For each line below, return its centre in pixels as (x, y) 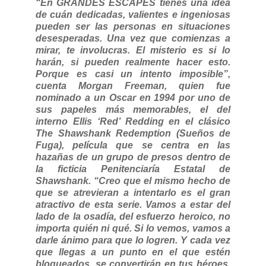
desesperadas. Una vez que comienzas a (133, 38)
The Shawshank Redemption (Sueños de (133, 133)
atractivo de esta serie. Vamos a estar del (133, 204)
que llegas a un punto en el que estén (133, 252)
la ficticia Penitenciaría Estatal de (133, 169)
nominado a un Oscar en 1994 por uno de (133, 97)
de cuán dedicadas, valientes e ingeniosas (133, 14)
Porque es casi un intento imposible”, (133, 74)
